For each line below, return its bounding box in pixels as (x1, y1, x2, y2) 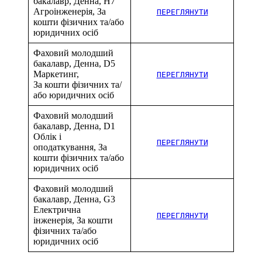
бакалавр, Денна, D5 (33, 58, 115, 68)
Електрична (33, 204, 81, 215)
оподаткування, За (33, 142, 107, 152)
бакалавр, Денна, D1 (33, 120, 115, 131)
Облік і (33, 131, 61, 142)
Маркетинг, (33, 68, 79, 79)
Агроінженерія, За (33, 6, 106, 16)
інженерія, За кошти (33, 215, 113, 225)
